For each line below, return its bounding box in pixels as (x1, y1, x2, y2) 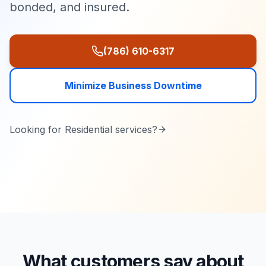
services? (112, 123, 157, 135)
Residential (65, 123, 112, 135)
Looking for (9, 123, 65, 135)
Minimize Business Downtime (64, 80, 202, 91)
